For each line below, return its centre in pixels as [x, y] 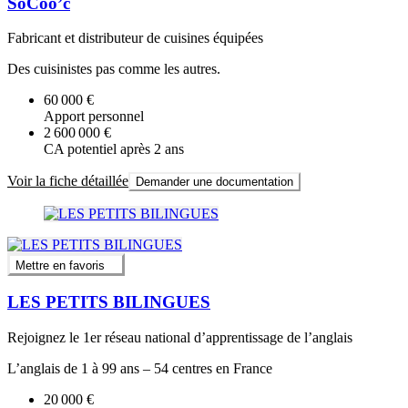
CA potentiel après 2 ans [114, 149]
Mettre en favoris [60, 265]
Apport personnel [94, 117]
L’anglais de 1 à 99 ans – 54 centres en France [140, 369]
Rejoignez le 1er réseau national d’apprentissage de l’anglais [180, 338]
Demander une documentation [214, 182]
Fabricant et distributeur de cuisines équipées [135, 38]
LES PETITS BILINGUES [109, 302]
